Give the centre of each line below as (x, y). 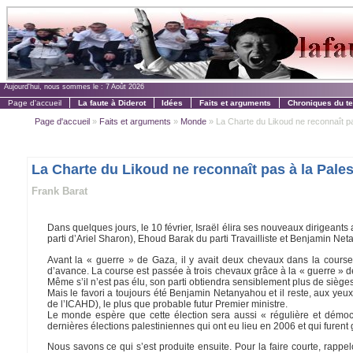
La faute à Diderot (111, 102)
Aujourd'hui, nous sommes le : (55, 87)
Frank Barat (59, 191)
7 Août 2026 (125, 87)
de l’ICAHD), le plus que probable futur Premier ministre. (167, 304)
